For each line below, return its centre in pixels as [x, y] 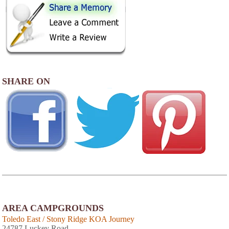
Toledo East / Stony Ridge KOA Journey [68, 219]
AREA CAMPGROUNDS [53, 208]
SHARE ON [26, 82]
